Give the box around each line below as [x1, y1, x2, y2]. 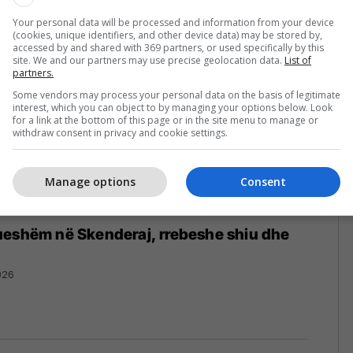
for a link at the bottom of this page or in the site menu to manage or [13, 113, 318, 127]
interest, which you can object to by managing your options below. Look [13, 100, 333, 114]
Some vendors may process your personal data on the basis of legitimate [13, 87, 340, 102]
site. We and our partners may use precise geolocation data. [13, 53, 284, 67]
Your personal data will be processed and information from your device [13, 15, 334, 29]
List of [284, 53, 311, 67]
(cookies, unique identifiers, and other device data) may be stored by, [13, 28, 322, 42]
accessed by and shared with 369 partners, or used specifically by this [13, 40, 324, 54]
